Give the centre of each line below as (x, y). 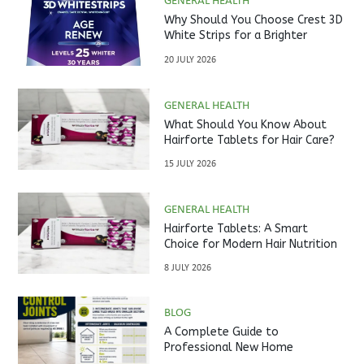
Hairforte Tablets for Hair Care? (249, 140)
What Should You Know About (245, 124)
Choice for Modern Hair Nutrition (250, 244)
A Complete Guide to (221, 331)
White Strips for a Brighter (235, 35)
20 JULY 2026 (190, 61)
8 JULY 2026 (187, 268)
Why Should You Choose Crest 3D (253, 19)
